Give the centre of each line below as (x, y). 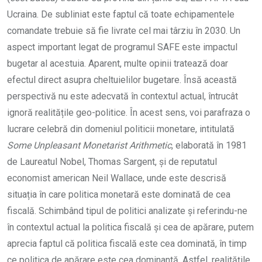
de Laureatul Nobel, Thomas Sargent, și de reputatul (112, 162)
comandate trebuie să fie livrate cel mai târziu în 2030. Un (124, 31)
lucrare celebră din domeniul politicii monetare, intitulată (121, 129)
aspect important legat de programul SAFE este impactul (122, 47)
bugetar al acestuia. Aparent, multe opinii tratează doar (118, 64)
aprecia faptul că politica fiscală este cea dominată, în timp (127, 244)
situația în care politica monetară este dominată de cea (119, 195)
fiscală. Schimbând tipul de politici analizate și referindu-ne (127, 211)
